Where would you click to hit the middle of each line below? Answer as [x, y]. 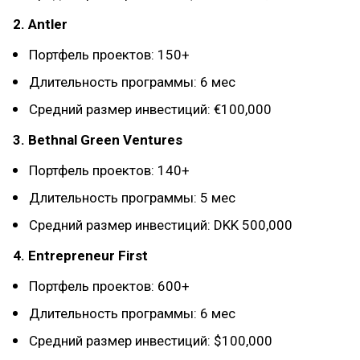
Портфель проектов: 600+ [109, 286]
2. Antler [40, 25]
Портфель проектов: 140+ [109, 171]
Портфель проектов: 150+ [109, 55]
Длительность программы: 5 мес [132, 198]
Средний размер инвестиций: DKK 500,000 [161, 225]
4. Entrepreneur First [80, 256]
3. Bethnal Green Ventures [98, 140]
